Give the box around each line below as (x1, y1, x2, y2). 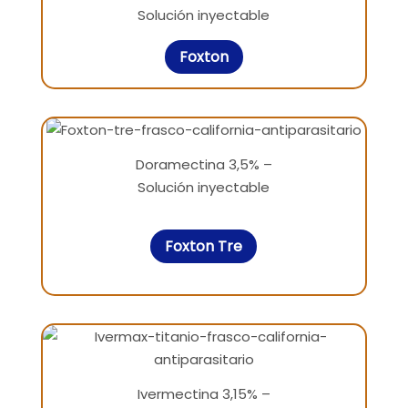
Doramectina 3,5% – (135, 155, 272, 175)
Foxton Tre (165, 235, 243, 257)
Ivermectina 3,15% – (137, 383, 270, 403)
